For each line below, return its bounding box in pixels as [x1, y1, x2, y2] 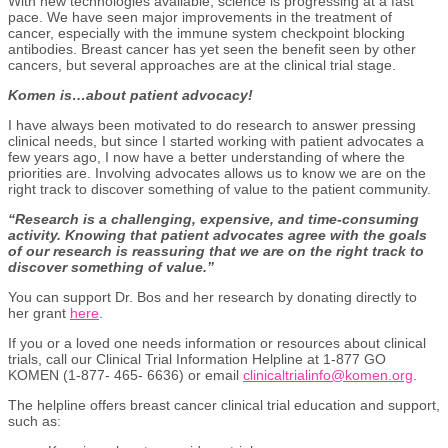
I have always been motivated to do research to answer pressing [8, 116, 416, 133]
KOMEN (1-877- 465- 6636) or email [8, 366, 243, 383]
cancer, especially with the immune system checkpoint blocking [8, 24, 405, 41]
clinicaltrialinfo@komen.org [243, 366, 413, 383]
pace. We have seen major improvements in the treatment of [8, 8, 392, 25]
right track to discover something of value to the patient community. [8, 180, 431, 197]
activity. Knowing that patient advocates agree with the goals [8, 226, 427, 243]
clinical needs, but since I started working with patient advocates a [8, 132, 424, 149]
